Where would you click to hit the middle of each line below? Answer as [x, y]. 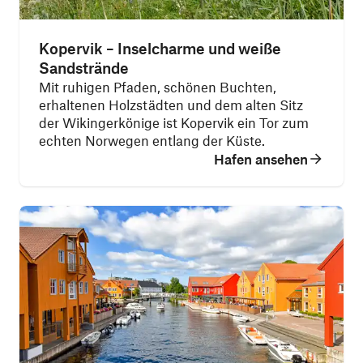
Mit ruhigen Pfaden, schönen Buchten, [158, 87]
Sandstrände [84, 68]
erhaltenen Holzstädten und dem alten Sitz [171, 105]
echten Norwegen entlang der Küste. [152, 140]
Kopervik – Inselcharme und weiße [160, 48]
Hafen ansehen [261, 159]
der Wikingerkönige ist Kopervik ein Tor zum [174, 122]
